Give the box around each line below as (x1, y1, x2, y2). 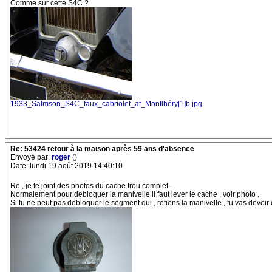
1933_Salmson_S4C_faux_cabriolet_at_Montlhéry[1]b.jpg (10, 100, 202, 108)
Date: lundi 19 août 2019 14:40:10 (10, 161, 123, 170)
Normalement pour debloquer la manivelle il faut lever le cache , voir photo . (10, 190, 259, 199)
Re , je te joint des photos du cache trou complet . (10, 182, 172, 190)
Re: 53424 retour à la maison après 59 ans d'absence (10, 144, 194, 153)
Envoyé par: (10, 153, 52, 161)
